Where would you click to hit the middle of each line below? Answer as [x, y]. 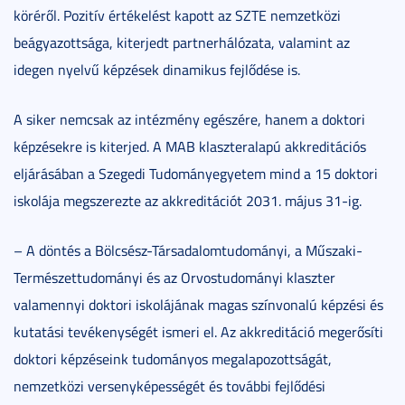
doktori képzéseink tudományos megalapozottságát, [173, 358]
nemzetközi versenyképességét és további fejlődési [170, 386]
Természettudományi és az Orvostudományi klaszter [174, 277]
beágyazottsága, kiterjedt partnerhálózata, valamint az [182, 42]
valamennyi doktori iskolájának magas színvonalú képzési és [198, 304]
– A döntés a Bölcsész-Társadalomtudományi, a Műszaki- [188, 250]
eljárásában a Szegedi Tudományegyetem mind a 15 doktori [196, 173]
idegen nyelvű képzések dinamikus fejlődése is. [157, 69]
